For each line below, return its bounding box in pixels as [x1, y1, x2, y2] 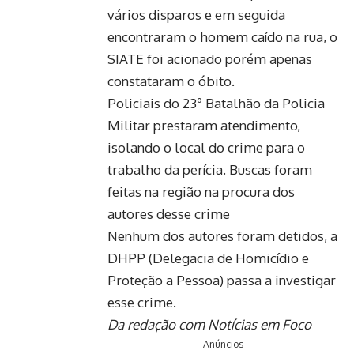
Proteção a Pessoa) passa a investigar [107, 271, 336, 288]
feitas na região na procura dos [107, 183, 295, 200]
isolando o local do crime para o [107, 138, 305, 156]
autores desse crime [107, 205, 230, 222]
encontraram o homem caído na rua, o [107, 28, 337, 45]
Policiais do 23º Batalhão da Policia [107, 94, 325, 111]
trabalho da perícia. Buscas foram [107, 160, 312, 178]
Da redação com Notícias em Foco [107, 315, 311, 333]
